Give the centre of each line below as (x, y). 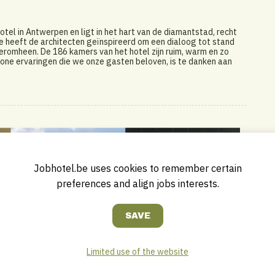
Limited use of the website (137, 252)
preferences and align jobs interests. (137, 184)
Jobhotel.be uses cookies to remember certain (137, 168)
